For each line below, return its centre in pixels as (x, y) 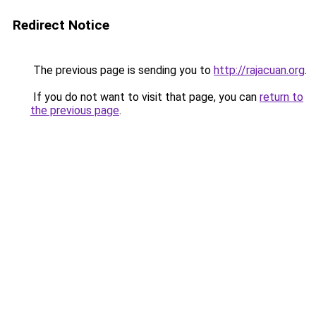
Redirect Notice (61, 25)
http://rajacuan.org (259, 70)
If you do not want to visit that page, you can (145, 97)
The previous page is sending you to (122, 70)
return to (281, 97)
